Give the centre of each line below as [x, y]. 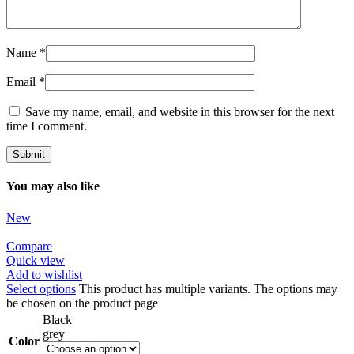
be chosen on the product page [82, 303]
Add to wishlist [44, 274]
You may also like [53, 186]
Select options [41, 288]
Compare [29, 246]
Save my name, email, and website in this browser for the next [180, 112]
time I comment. [47, 126]
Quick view [36, 260]
